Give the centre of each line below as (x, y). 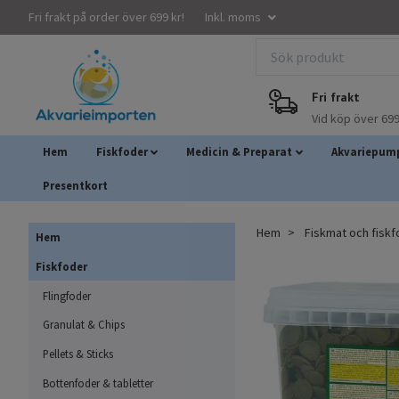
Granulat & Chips (84, 325)
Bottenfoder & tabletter (98, 383)
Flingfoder (67, 295)
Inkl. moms (234, 17)
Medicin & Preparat (240, 151)
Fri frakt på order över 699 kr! (106, 17)
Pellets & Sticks (78, 354)
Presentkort (75, 185)
